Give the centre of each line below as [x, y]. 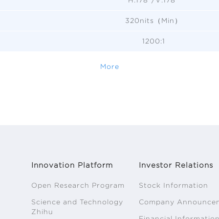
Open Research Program [78, 185]
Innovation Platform [72, 165]
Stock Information [174, 185]
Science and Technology [77, 202]
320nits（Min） [153, 20]
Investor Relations [176, 165]
